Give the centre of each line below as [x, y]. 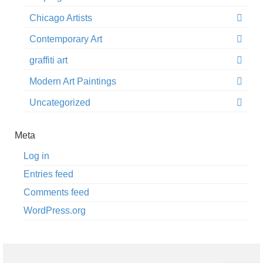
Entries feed [48, 174]
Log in [36, 156]
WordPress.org [55, 211]
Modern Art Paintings [73, 82]
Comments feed [56, 193]
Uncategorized [60, 103]
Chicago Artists [61, 18]
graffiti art [48, 60]
